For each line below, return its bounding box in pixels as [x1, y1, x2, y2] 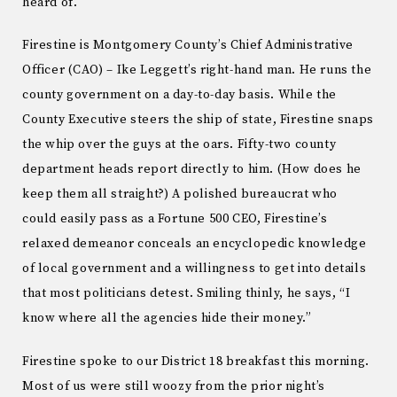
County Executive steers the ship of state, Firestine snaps [22, 112, 374, 128]
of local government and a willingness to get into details [22, 261, 367, 277]
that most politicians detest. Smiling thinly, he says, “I [22, 285, 351, 302]
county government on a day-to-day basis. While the [22, 87, 338, 104]
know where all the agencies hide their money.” [22, 310, 312, 327]
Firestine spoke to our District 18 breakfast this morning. [22, 354, 370, 370]
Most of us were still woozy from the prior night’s [22, 378, 326, 395]
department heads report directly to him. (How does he [22, 161, 362, 178]
